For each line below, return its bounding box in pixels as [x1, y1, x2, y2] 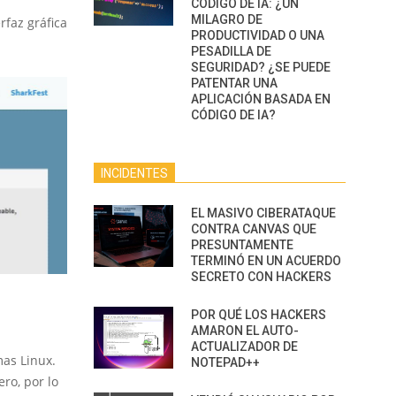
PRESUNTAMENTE [191, 238, 293, 252]
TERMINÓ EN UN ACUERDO [191, 254, 341, 268]
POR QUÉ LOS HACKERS [191, 308, 326, 322]
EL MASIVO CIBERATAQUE [191, 206, 336, 220]
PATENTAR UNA [191, 76, 278, 90]
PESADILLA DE [191, 44, 271, 58]
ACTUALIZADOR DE [191, 339, 298, 354]
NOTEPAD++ [191, 355, 260, 369]
